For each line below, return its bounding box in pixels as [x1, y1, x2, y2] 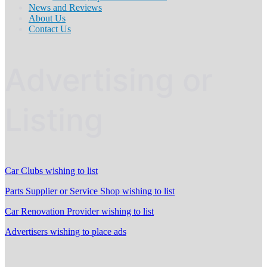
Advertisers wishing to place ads [5, 226, 126, 237]
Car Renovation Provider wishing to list [5, 206, 154, 217]
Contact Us [29, 24, 71, 35]
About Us [29, 13, 66, 24]
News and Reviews [29, 2, 102, 13]
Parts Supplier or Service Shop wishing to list [5, 186, 175, 197]
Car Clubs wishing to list [5, 166, 98, 176]
